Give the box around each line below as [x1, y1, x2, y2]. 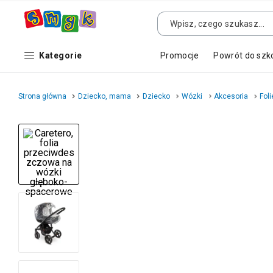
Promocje [160, 51, 199, 60]
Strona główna [18, 92, 66, 101]
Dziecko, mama [78, 92, 131, 101]
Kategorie [39, 50, 82, 60]
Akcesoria [214, 92, 248, 101]
